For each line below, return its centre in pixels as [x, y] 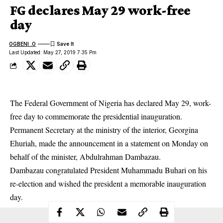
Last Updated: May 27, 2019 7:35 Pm [53, 52]
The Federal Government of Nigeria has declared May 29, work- [111, 103]
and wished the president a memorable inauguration [124, 183]
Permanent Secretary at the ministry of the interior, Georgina [104, 130]
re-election [26, 183]
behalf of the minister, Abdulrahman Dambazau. [85, 157]
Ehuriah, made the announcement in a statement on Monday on [109, 143]
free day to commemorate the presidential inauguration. [96, 116]
